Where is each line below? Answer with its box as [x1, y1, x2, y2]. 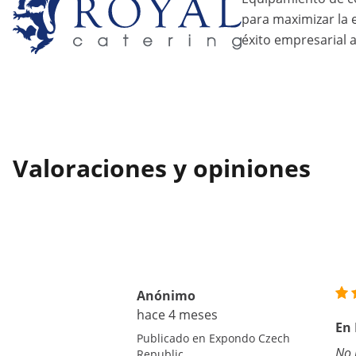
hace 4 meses [137, 306, 218, 323]
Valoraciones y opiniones [13, 152, 311, 184]
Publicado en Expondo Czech [137, 331, 290, 346]
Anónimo [137, 287, 195, 304]
